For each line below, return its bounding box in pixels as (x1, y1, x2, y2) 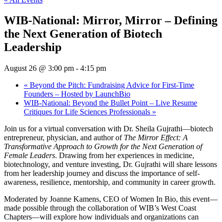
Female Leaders (4, 151, 55, 160)
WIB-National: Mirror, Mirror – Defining (4, 14, 218, 27)
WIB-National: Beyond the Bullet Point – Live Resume (24, 99, 197, 108)
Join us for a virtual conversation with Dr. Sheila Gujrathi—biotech (4, 124, 213, 133)
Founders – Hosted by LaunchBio (24, 90, 130, 99)
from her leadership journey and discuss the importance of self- (4, 169, 200, 178)
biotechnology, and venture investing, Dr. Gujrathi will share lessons (4, 160, 217, 169)
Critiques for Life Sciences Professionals (24, 108, 152, 116)
